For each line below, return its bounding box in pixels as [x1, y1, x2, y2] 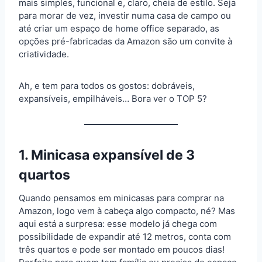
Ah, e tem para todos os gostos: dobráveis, [19, 80, 195, 91]
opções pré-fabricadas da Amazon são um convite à [19, 35, 232, 47]
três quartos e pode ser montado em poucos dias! [19, 243, 225, 255]
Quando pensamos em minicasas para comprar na [19, 192, 224, 204]
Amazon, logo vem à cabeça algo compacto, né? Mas [19, 205, 235, 216]
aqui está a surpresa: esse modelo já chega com [19, 218, 217, 229]
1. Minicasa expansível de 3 [19, 147, 195, 164]
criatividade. [19, 48, 69, 60]
